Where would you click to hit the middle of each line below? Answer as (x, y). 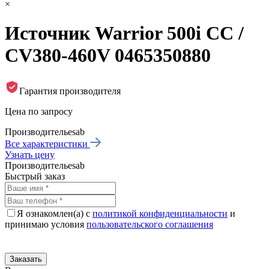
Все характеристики (47, 144)
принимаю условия (46, 224)
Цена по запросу (39, 111)
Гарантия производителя (70, 91)
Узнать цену (30, 154)
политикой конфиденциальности (160, 213)
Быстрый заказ (35, 176)
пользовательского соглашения (150, 224)
